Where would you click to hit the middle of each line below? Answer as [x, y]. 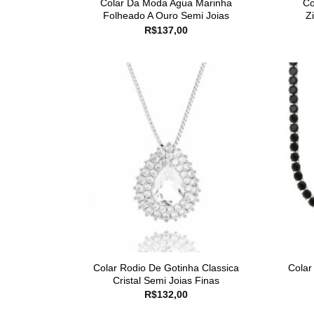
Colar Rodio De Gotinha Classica [166, 267]
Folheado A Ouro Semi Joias [166, 16]
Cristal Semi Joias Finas [166, 280]
